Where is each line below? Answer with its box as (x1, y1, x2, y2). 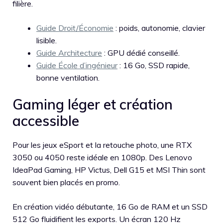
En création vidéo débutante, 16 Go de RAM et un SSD (12, 202, 208, 212)
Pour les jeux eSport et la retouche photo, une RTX (12, 140, 192, 150)
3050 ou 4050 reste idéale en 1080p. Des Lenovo (12, 152, 192, 163)
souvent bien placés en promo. (12, 177, 120, 188)
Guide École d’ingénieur (36, 60, 117, 71)
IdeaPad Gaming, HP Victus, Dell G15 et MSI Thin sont (12, 165, 206, 175)
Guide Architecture (36, 48, 102, 58)
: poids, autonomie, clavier (113, 23, 205, 33)
